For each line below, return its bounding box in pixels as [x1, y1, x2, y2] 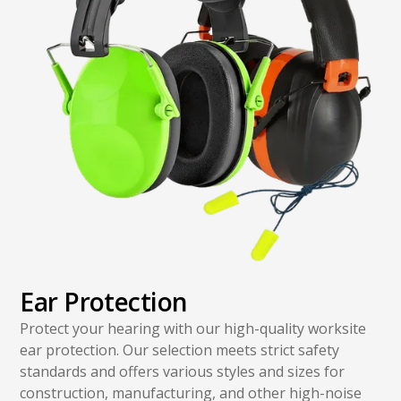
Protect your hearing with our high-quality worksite [20, 319, 367, 339]
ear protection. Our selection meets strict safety [20, 340, 340, 361]
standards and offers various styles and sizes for [20, 362, 346, 382]
